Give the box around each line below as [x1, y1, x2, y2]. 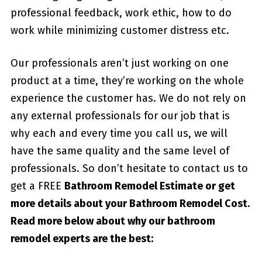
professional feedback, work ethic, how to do [10, 6, 232, 19]
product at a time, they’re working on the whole [10, 74, 244, 87]
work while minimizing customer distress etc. [10, 23, 229, 37]
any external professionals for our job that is [10, 109, 230, 122]
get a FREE [10, 179, 64, 192]
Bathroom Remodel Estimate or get [64, 179, 235, 192]
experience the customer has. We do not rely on [10, 91, 246, 105]
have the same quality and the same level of [10, 144, 229, 157]
